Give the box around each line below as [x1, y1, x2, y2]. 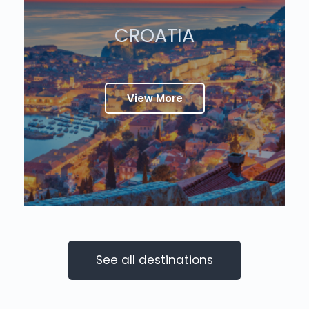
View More [126, 90, 183, 106]
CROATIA [114, 22, 195, 48]
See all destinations [96, 251, 213, 268]
